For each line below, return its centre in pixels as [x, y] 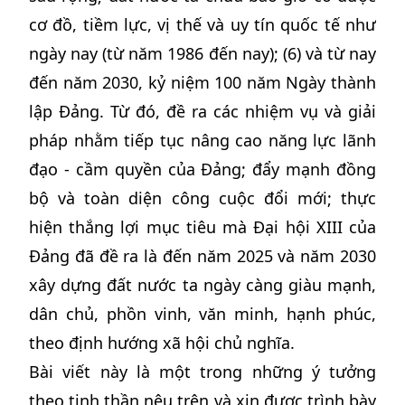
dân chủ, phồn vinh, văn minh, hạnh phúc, [202, 314]
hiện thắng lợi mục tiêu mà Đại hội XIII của [202, 227]
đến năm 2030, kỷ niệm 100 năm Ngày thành [202, 82]
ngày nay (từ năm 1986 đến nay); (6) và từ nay [202, 53]
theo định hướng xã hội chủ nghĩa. [162, 343]
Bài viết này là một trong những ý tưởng [202, 372]
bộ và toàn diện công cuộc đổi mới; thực [202, 198]
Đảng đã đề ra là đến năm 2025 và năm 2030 [202, 256]
